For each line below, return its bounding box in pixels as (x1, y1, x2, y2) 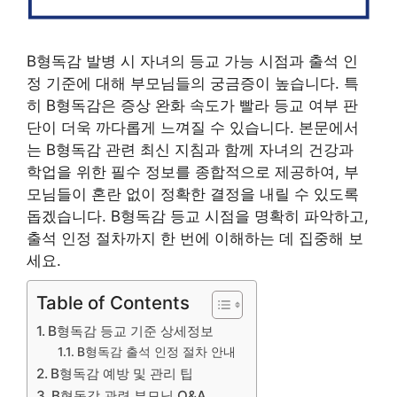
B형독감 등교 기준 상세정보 (48, 322, 214, 339)
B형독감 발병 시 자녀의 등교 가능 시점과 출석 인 (27, 52, 358, 70)
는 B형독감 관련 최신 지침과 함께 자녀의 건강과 (27, 141, 354, 159)
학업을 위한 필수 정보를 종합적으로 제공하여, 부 (27, 163, 359, 181)
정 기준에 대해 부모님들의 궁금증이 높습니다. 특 (27, 74, 359, 92)
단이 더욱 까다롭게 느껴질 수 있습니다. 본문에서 (27, 119, 359, 136)
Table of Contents (36, 291, 190, 314)
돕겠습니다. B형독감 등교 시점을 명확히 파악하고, (27, 207, 369, 225)
